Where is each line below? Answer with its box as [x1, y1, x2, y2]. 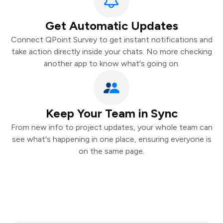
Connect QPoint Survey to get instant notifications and [10, 35, 213, 44]
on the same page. [79, 146, 144, 156]
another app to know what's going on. [43, 59, 180, 68]
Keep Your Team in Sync [45, 106, 178, 120]
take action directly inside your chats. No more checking [11, 47, 212, 56]
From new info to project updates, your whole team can [10, 122, 213, 132]
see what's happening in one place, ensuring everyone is [11, 134, 212, 144]
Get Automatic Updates [45, 18, 178, 33]
